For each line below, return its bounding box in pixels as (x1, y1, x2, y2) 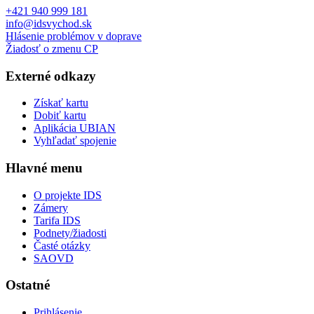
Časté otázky (34, 239, 90, 252)
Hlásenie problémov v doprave (6, 29, 142, 42)
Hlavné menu (6, 161, 83, 175)
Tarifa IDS (34, 214, 81, 226)
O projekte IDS (34, 189, 102, 201)
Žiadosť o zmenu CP (6, 42, 98, 55)
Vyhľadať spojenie (34, 135, 116, 147)
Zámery (34, 201, 68, 214)
